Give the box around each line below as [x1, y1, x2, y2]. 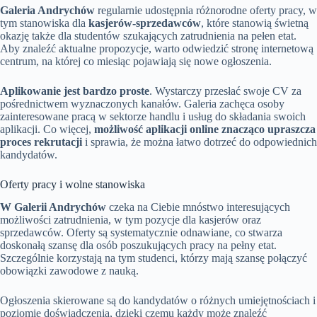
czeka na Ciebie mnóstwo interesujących [106, 201, 290, 214]
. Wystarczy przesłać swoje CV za [149, 84, 301, 97]
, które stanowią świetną [201, 16, 309, 29]
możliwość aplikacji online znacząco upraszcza [94, 122, 316, 135]
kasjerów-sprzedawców [88, 16, 201, 29]
